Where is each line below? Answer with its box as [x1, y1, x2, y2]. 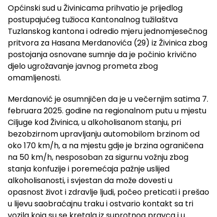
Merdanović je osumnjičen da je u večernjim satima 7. [8, 93, 208, 105]
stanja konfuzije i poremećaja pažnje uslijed [8, 163, 170, 174]
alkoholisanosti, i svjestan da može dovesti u [8, 174, 172, 186]
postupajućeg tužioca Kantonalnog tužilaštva [8, 14, 178, 25]
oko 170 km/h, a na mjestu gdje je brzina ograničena [8, 139, 203, 151]
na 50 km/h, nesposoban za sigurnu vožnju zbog [8, 151, 188, 163]
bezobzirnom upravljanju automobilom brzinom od [8, 128, 200, 139]
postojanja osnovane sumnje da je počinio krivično [8, 48, 197, 60]
